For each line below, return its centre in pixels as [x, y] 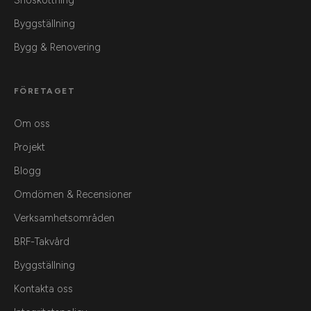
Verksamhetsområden [64, 218]
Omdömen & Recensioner [73, 195]
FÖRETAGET [44, 91]
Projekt [30, 148]
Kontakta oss [43, 289]
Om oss [32, 124]
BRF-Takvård [42, 242]
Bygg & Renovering [57, 48]
